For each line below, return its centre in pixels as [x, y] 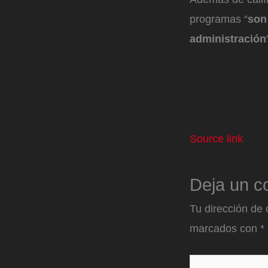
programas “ [219, 19]
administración [228, 39]
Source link [216, 138]
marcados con [225, 228]
